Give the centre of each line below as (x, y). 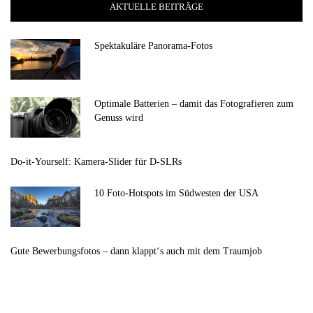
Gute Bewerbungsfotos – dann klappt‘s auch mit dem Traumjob (136, 251)
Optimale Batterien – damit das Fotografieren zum (194, 103)
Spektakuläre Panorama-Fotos (153, 45)
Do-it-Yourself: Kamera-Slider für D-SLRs (96, 161)
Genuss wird (119, 117)
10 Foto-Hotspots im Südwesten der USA (176, 193)
